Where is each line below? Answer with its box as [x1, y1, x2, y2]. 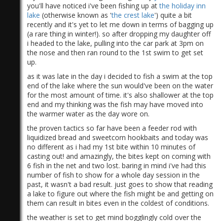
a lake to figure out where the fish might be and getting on [27, 188, 214, 198]
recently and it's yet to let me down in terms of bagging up [27, 19, 214, 29]
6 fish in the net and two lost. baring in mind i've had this [27, 160, 206, 170]
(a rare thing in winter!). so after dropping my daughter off [27, 29, 211, 38]
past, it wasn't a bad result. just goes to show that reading [27, 179, 213, 189]
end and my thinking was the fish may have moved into [27, 99, 203, 109]
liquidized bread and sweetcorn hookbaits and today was [27, 132, 208, 142]
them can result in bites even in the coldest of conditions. [27, 198, 209, 208]
